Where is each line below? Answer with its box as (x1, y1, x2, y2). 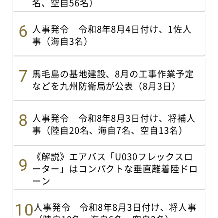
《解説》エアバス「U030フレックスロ (32, 150, 193, 163)
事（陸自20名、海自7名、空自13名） (32, 124, 188, 137)
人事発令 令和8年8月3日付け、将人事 (33, 200, 197, 214)
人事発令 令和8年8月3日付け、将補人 (32, 111, 196, 125)
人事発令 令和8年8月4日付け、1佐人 (32, 22, 192, 35)
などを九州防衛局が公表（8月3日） (32, 79, 181, 92)
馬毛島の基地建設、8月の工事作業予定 (32, 67, 194, 80)
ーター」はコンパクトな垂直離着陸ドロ (32, 162, 198, 175)
